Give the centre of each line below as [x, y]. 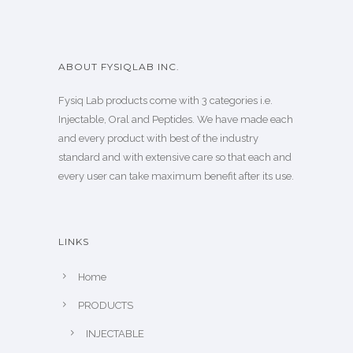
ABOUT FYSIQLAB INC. [119, 66]
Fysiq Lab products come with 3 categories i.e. [165, 100]
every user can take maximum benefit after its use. [176, 176]
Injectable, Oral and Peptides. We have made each [176, 119]
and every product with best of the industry [158, 138]
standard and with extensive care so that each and [175, 157]
